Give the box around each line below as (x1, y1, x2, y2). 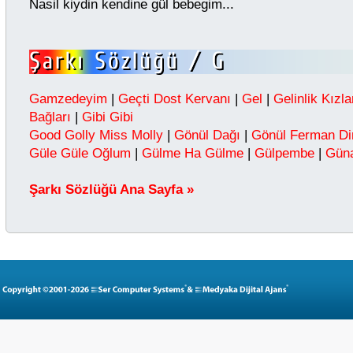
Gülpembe (255, 144, 314, 161)
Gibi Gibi (82, 108, 133, 124)
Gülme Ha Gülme (142, 144, 243, 161)
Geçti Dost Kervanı (118, 90, 231, 106)
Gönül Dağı (174, 126, 240, 143)
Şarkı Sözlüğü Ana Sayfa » (29, 180, 194, 197)
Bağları (29, 108, 71, 124)
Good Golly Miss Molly (29, 126, 163, 143)
